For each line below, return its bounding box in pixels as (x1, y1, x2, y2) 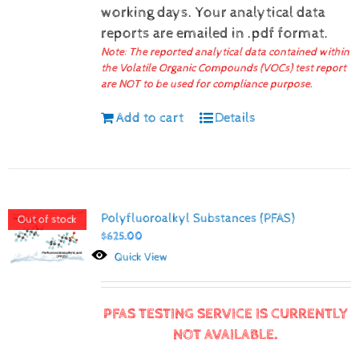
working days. (100, 4, 196, 22)
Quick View (115, 250, 169, 264)
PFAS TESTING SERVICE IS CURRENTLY (103, 305, 349, 323)
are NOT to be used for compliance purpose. (100, 78, 313, 91)
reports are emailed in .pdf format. (100, 25, 329, 43)
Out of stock (18, 212, 78, 226)
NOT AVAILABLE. (173, 325, 279, 344)
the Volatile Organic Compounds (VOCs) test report (100, 62, 346, 75)
